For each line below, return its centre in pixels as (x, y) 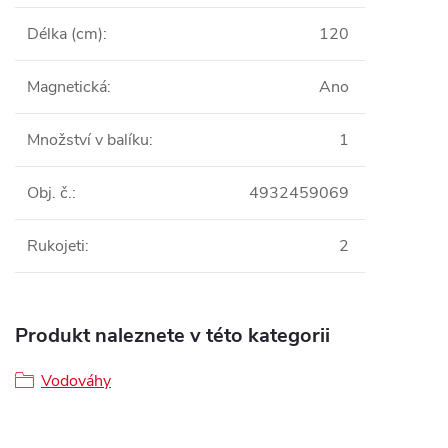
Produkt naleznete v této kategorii (172, 335)
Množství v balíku (88, 140)
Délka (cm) (65, 34)
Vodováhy (76, 381)
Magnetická (67, 87)
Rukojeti (56, 246)
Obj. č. (49, 193)
